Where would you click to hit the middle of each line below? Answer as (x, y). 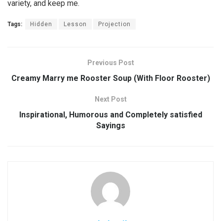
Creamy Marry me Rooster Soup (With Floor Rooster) (110, 78)
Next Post (110, 99)
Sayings (110, 126)
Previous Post (110, 63)
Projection (114, 24)
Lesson (75, 24)
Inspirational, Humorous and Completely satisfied (110, 115)
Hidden (41, 24)
